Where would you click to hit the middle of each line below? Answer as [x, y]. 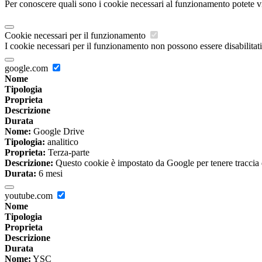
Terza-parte [68, 153]
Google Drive [58, 132]
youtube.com [30, 196]
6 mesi [49, 174]
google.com [27, 68]
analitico [62, 142]
